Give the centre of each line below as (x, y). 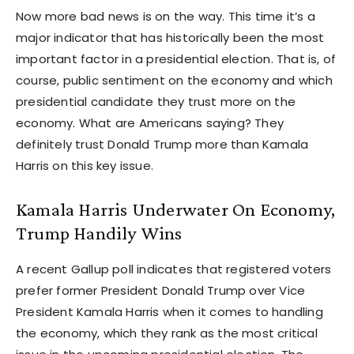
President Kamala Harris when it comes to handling (169, 311)
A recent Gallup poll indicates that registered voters (174, 269)
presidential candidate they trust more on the (156, 101)
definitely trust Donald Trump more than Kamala (162, 144)
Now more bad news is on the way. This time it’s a (166, 16)
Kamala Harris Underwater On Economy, (176, 209)
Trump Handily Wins (99, 232)
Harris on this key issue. (85, 165)
